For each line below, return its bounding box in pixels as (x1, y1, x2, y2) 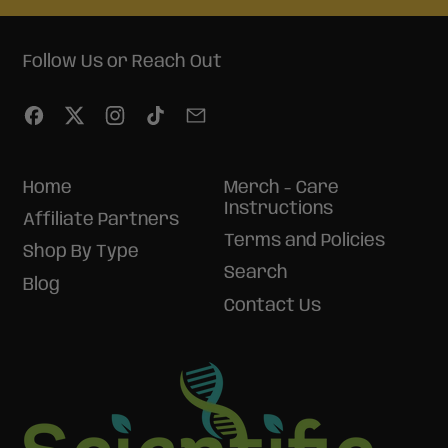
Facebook (44, 104, 128, 123)
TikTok (165, 104, 222, 123)
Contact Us (224, 296, 321, 315)
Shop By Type (22, 243, 139, 262)
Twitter (84, 104, 153, 123)
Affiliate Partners (22, 211, 179, 229)
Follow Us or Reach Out (22, 52, 222, 71)
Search (224, 264, 288, 283)
